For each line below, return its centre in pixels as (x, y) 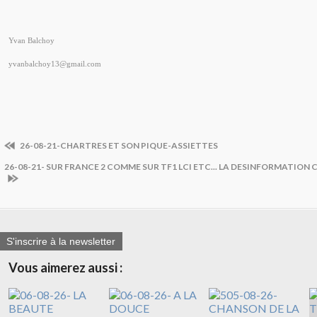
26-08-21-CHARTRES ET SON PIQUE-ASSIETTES (118, 146)
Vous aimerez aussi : (65, 268)
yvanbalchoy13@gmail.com (55, 64)
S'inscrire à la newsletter (61, 242)
